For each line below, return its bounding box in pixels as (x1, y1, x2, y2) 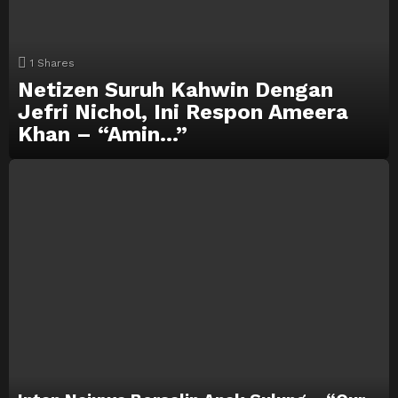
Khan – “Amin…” (18, 122, 187, 147)
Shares (37, 57, 75, 70)
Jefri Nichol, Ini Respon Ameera (18, 99, 348, 125)
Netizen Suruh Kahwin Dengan (18, 77, 333, 103)
